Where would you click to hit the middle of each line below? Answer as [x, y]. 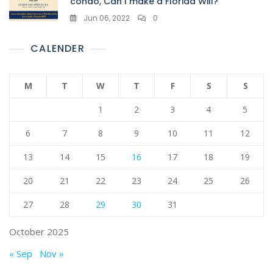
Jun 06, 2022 [107, 18]
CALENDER [58, 48]
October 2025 [39, 231]
